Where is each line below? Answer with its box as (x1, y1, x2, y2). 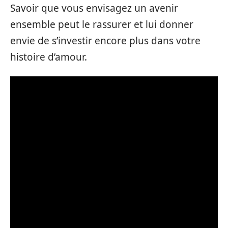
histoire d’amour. (10, 50, 87, 64)
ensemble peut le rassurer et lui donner (10, 17, 193, 31)
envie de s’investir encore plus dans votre (10, 34, 201, 47)
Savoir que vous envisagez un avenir (10, 1, 178, 15)
